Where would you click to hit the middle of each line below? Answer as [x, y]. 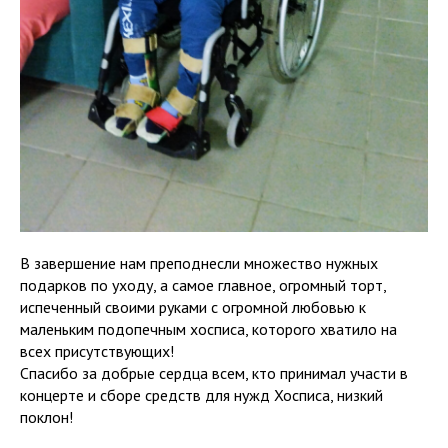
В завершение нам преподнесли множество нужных [199, 263]
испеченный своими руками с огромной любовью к [193, 307]
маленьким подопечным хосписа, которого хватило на [208, 329]
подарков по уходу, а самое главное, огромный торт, [203, 285]
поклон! [46, 417]
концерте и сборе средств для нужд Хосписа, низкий [201, 395]
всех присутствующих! [97, 351]
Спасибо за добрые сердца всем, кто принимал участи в [214, 373]
